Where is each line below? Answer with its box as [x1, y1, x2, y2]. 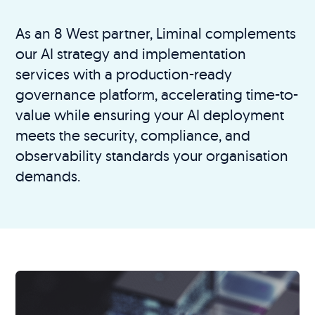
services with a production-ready [15, 64, 233, 83]
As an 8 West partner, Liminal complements [15, 23, 297, 42]
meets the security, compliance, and [15, 125, 251, 144]
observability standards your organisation [15, 146, 289, 165]
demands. [15, 166, 81, 185]
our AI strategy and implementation [15, 44, 247, 63]
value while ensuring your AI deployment [15, 105, 285, 124]
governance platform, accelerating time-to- [15, 84, 299, 103]
